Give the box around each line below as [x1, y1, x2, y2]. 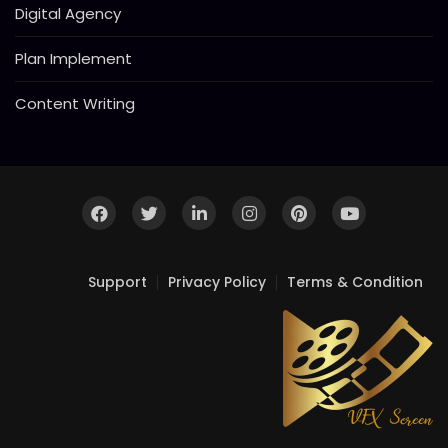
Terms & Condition [287, 272, 423, 293]
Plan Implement [15, 48, 132, 70]
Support [88, 272, 147, 293]
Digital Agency [15, 3, 121, 25]
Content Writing [15, 93, 135, 115]
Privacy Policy [168, 272, 266, 293]
